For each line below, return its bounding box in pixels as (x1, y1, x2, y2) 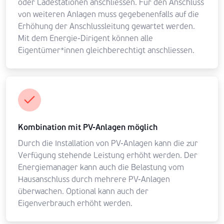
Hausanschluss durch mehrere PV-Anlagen (18, 174, 170, 184)
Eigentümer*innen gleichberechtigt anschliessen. (18, 45, 194, 55)
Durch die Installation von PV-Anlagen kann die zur (18, 138, 198, 148)
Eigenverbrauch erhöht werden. (18, 198, 132, 208)
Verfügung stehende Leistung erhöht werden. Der (18, 150, 197, 160)
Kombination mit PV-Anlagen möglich (18, 122, 157, 132)
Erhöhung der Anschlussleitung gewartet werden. (18, 21, 195, 31)
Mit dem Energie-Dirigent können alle (18, 33, 153, 43)
